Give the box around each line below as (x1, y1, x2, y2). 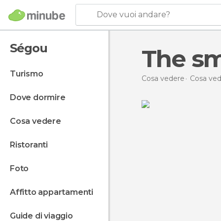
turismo (15, 69, 43, 78)
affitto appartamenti (15, 187, 94, 197)
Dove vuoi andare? (97, 10, 170, 19)
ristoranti (15, 140, 48, 149)
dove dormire (16, 93, 66, 102)
